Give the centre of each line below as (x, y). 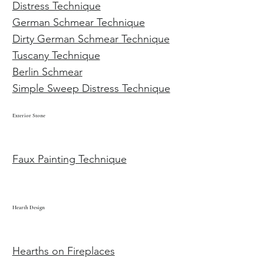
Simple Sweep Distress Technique (91, 89)
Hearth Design (28, 207)
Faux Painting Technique (69, 159)
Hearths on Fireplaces (63, 251)
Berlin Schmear (47, 72)
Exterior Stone (29, 115)
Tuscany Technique (56, 56)
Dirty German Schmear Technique (91, 39)
